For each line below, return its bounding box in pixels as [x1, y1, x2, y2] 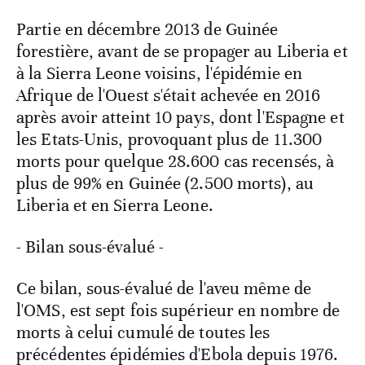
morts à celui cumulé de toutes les [16, 322, 270, 344]
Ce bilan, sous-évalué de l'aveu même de [16, 278, 311, 300]
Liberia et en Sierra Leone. [16, 195, 213, 217]
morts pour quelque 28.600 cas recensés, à [16, 151, 335, 173]
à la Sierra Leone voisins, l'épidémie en [16, 63, 303, 85]
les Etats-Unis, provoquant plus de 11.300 [16, 129, 323, 151]
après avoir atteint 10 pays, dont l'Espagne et [16, 107, 345, 129]
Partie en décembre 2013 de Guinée [16, 19, 279, 41]
